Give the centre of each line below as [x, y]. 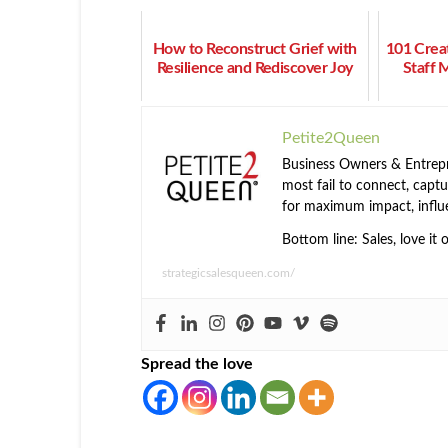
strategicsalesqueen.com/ [228, 273]
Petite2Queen [330, 138]
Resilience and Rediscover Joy [254, 68]
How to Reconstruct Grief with [254, 49]
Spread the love [196, 364]
